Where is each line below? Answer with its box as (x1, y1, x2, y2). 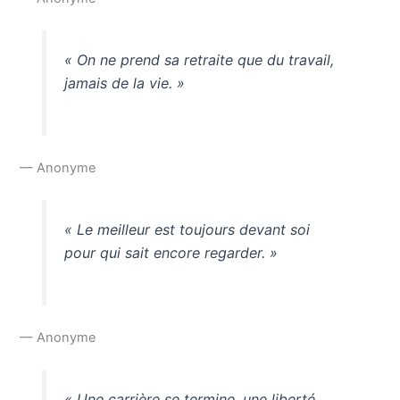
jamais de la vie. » (63, 74, 185, 93)
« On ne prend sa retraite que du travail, (63, 51, 334, 70)
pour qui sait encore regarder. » (63, 244, 278, 262)
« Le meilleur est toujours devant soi (63, 221, 310, 239)
